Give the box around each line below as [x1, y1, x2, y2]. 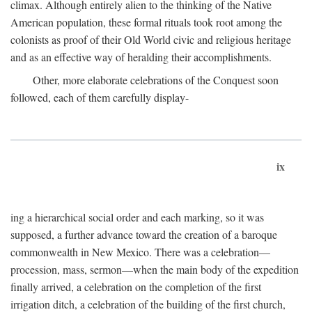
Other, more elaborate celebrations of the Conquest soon [33, 72, 279, 87]
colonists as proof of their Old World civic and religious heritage [10, 32, 291, 47]
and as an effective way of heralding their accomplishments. [10, 49, 272, 64]
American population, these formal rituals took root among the [10, 15, 282, 29]
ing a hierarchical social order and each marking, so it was [10, 210, 264, 224]
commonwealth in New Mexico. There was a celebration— [10, 244, 270, 259]
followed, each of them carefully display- [10, 90, 189, 104]
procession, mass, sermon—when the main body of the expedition [10, 262, 299, 276]
